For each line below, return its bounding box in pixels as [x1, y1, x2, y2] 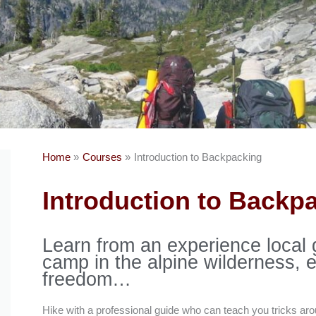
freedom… [42, 269, 131, 290]
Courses [82, 151, 122, 163]
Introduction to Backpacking [133, 151, 262, 163]
